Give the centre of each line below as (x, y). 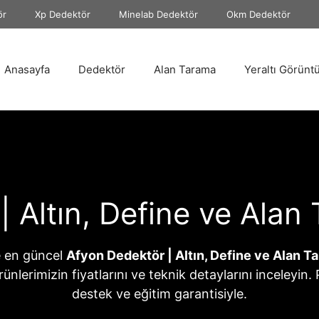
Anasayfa (27, 69)
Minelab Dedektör (158, 14)
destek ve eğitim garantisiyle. (159, 294)
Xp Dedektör (63, 14)
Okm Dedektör (258, 14)
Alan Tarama (184, 69)
